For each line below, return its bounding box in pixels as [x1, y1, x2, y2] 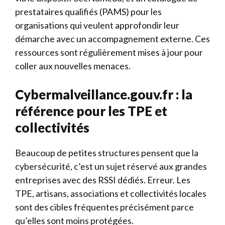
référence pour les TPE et [15, 103, 167, 119]
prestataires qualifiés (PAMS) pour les [15, 6, 162, 17]
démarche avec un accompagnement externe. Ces [15, 33, 210, 44]
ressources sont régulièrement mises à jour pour [15, 47, 203, 58]
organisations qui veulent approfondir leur [15, 20, 179, 31]
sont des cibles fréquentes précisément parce [15, 201, 194, 212]
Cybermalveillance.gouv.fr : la [15, 86, 192, 102]
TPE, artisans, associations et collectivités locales [15, 188, 206, 199]
